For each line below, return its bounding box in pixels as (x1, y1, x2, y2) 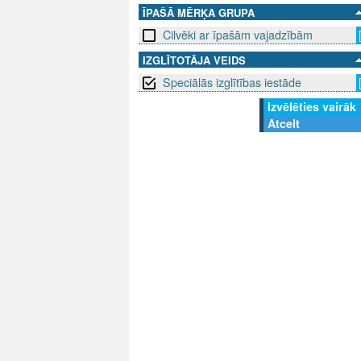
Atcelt (268, 115, 300, 132)
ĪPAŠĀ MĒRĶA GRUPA (143, 5, 255, 21)
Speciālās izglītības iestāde (163, 74, 301, 91)
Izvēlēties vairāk (268, 98, 356, 115)
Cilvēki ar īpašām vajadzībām (163, 27, 313, 44)
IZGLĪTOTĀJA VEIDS (143, 52, 246, 68)
